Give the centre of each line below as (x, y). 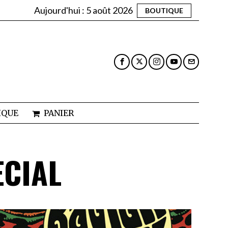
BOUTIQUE (164, 10)
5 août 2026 (109, 10)
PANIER (59, 113)
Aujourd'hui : (60, 10)
